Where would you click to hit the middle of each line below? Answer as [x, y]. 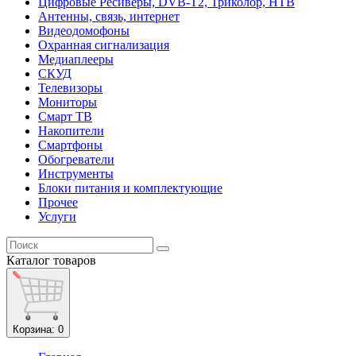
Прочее [58, 203]
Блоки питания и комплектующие [130, 188]
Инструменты [76, 174]
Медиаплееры [76, 60]
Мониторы [68, 103]
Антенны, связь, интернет [109, 17]
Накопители [71, 131]
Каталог [28, 261]
